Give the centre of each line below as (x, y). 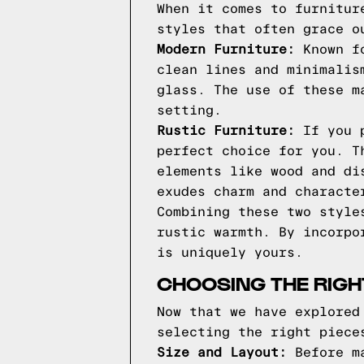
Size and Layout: (222, 353)
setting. (189, 110)
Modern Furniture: (226, 50)
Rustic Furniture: (226, 131)
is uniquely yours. (230, 253)
